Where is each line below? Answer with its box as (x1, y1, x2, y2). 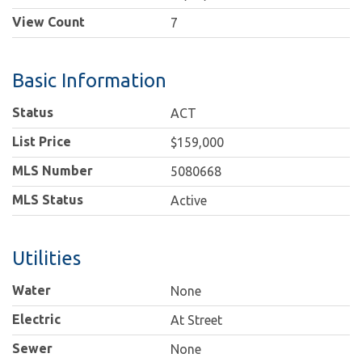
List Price (12, 134, 71, 149)
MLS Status (12, 192, 83, 208)
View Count (12, 15, 85, 30)
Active (170, 193, 208, 208)
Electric (12, 312, 61, 327)
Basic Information (12, 69, 166, 92)
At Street (170, 313, 223, 328)
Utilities (12, 247, 81, 270)
